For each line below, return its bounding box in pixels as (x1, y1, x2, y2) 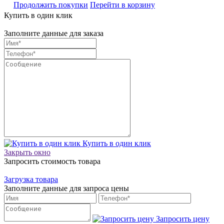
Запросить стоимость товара (4, 156, 100, 165)
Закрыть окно (4, 147, 50, 156)
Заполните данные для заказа (4, 28, 103, 37)
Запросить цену (154, 214, 209, 223)
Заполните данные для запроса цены (4, 183, 129, 192)
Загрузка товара (4, 174, 58, 183)
